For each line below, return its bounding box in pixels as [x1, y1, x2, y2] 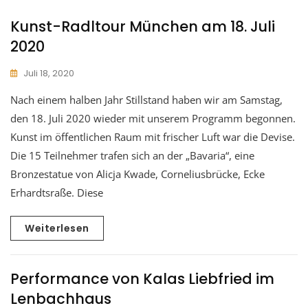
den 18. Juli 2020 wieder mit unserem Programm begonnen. [10, 111, 296, 125]
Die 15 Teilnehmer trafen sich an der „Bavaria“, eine [10, 148, 254, 162]
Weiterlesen [25, 221, 89, 235]
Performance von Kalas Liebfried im [10, 268, 274, 289]
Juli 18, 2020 [23, 66, 74, 80]
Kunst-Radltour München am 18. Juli [10, 16, 275, 36]
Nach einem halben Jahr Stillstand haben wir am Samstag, [10, 92, 283, 107]
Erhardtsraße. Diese [10, 185, 103, 199]
